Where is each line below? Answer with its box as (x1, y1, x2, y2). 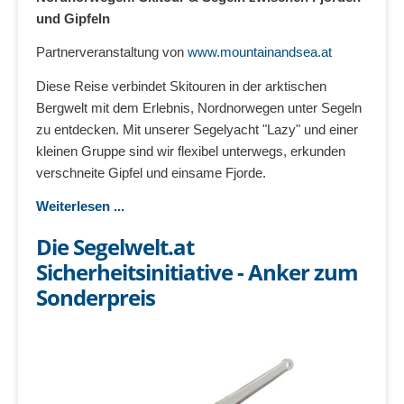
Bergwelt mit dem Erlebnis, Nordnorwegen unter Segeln (36, 99, 362, 115)
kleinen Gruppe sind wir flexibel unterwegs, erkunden (36, 142, 345, 159)
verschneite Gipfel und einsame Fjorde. (36, 164, 266, 180)
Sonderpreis (36, 281, 155, 312)
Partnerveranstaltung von (36, 44, 188, 60)
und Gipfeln (36, 10, 110, 26)
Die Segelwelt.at (36, 231, 194, 262)
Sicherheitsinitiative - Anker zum (36, 256, 358, 287)
